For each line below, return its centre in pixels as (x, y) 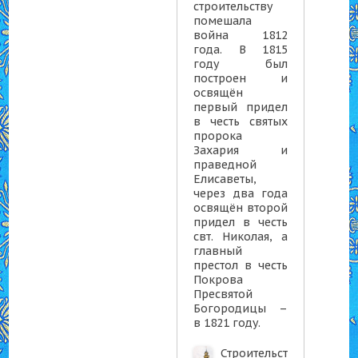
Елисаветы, (225, 179)
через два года (241, 193)
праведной (225, 165)
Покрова (219, 280)
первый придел (241, 107)
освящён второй (241, 208)
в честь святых (241, 121)
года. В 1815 (241, 50)
